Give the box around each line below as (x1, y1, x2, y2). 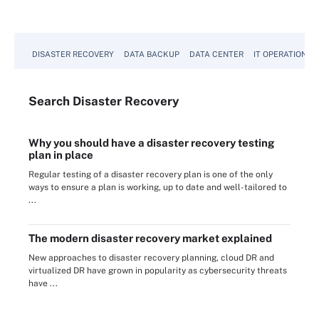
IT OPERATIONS (253, 50, 312, 58)
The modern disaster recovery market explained (28, 232, 272, 244)
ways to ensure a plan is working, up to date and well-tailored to (28, 182, 287, 192)
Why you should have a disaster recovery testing (28, 137, 274, 149)
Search (28, 94, 73, 108)
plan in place (28, 149, 93, 161)
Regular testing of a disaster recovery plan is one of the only (28, 169, 273, 179)
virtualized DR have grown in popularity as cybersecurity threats (28, 266, 287, 276)
